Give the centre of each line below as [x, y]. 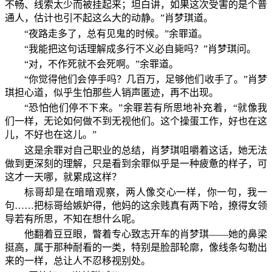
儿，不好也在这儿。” [51, 135]
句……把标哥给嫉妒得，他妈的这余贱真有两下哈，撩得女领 [136, 205]
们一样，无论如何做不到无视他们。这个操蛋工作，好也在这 [136, 121]
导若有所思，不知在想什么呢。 [73, 219]
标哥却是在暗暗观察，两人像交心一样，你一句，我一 [146, 192]
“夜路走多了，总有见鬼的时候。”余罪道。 [116, 33]
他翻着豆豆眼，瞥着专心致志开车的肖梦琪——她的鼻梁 [146, 234]
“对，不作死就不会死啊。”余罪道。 [101, 64]
